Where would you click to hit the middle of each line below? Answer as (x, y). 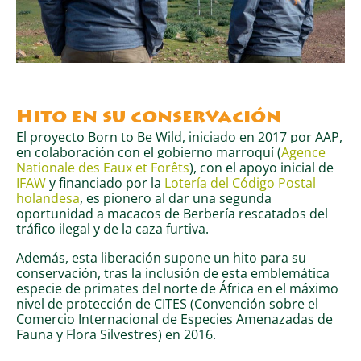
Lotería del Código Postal (240, 183)
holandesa (48, 198)
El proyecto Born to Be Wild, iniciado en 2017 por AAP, (179, 137)
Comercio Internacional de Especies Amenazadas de (174, 318)
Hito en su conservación (149, 118)
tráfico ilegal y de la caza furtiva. (112, 229)
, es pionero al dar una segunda (176, 198)
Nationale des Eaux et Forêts (103, 168)
